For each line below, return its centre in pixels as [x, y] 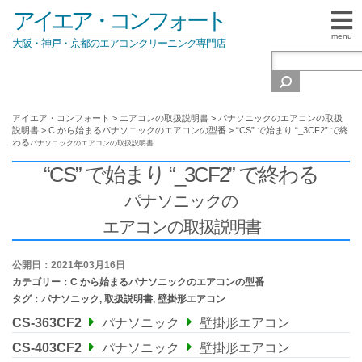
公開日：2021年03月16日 [69, 265]
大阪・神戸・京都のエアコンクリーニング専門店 [119, 43]
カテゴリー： [41, 282]
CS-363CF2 [47, 323]
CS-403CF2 [47, 348]
